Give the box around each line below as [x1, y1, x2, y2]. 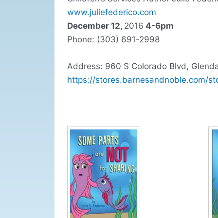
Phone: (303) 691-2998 [67, 34, 160, 44]
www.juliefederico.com [67, 7, 156, 17]
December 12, [67, 20, 124, 31]
